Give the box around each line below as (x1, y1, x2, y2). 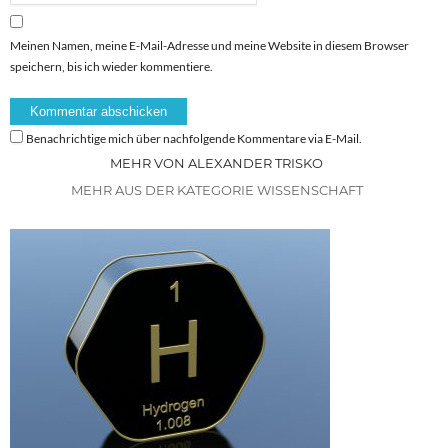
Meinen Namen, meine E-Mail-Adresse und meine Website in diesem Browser (10, 37, 409, 53)
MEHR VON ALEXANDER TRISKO (110, 154, 323, 171)
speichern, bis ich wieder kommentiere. (10, 58, 213, 74)
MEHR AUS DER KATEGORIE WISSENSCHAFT (70, 181, 363, 198)
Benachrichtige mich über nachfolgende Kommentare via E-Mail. (26, 130, 362, 146)
